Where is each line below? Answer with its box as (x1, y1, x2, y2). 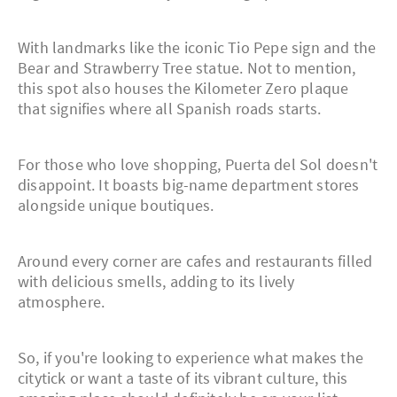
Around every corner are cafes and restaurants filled (18, 251, 373, 272)
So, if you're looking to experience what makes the (18, 347, 364, 369)
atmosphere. (18, 292, 105, 313)
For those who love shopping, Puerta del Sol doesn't (18, 154, 378, 175)
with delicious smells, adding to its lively (18, 271, 295, 292)
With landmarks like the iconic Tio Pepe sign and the (18, 37, 377, 58)
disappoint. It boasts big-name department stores (18, 175, 360, 196)
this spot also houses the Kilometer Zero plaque (18, 78, 349, 99)
